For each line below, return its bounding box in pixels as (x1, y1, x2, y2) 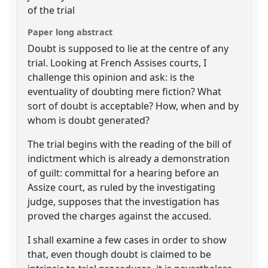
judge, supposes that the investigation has (28, 194, 220, 208)
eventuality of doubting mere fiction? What (28, 84, 222, 98)
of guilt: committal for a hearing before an (28, 166, 220, 179)
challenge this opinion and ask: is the (28, 70, 195, 84)
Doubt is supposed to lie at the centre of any (28, 41, 229, 55)
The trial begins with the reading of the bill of (28, 137, 232, 151)
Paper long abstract (28, 26, 113, 38)
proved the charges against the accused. (28, 209, 212, 223)
